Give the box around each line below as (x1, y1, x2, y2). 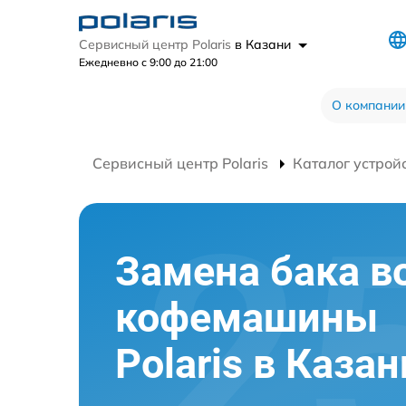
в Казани (235, 36, 295, 53)
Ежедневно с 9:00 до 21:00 (79, 55, 217, 69)
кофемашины (115, 293, 378, 342)
